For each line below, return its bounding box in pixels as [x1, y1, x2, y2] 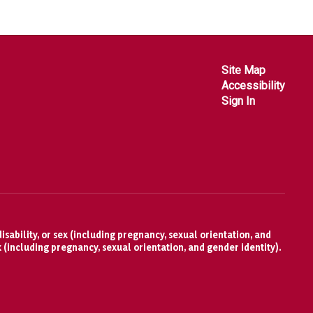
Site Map [221, 63, 265, 77]
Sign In [221, 94, 255, 108]
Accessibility [221, 78, 285, 92]
